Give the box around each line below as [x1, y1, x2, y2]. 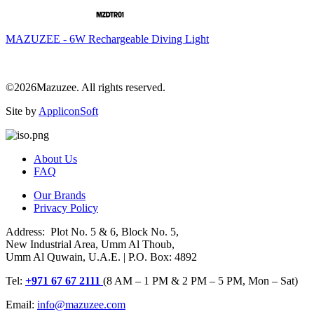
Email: [6, 299, 37, 311]
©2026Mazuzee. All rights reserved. [6, 81, 165, 94]
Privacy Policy [34, 202, 98, 214]
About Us [34, 153, 77, 165]
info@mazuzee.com [37, 299, 125, 311]
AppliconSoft [39, 105, 98, 118]
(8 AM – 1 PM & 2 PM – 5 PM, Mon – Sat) [103, 275, 298, 287]
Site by [6, 105, 39, 118]
